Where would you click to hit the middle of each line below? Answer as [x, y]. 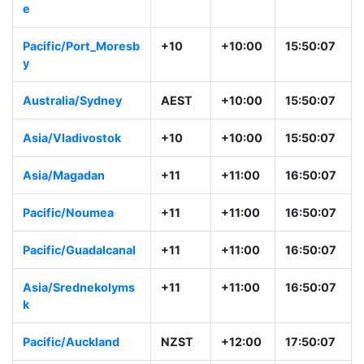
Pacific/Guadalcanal [79, 250]
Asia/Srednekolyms [79, 288]
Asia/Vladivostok [72, 138]
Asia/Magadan [64, 175]
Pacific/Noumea [68, 213]
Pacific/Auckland [71, 342]
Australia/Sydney [72, 101]
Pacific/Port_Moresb [81, 46]
